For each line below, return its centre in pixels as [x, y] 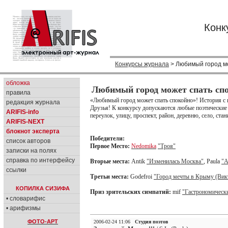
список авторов [28, 141]
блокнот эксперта [33, 131]
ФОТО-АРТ [43, 221]
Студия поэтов [151, 222]
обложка [18, 83]
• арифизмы [23, 208]
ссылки [16, 170]
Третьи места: [109, 177]
